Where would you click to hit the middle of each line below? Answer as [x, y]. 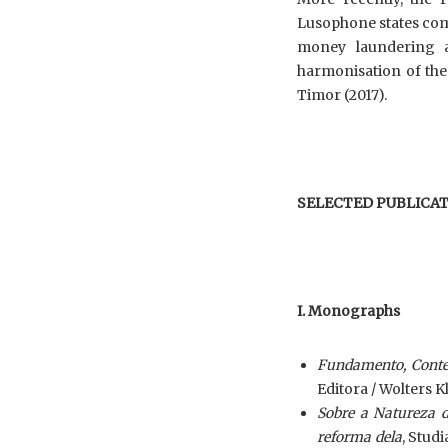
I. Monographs [348, 311]
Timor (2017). [342, 95]
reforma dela [359, 437]
